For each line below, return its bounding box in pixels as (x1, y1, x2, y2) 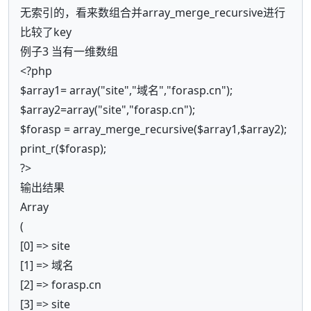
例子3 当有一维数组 (20, 43, 118, 59)
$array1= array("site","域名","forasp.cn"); (20, 82, 233, 98)
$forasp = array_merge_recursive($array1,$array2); (20, 121, 287, 137)
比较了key (20, 24, 72, 40)
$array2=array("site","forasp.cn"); (20, 101, 195, 117)
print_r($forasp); (20, 140, 106, 156)
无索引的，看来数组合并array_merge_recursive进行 (20, 4, 285, 20)
